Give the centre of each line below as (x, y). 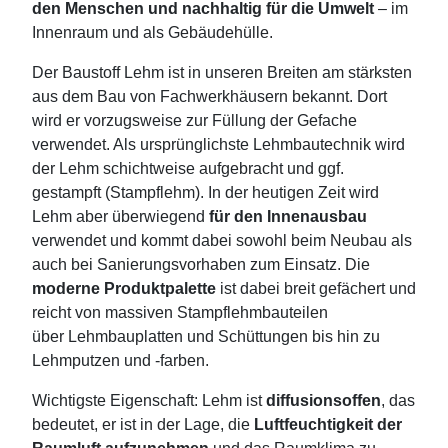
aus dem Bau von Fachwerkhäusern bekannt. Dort (209, 97)
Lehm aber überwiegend (120, 217)
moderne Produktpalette (124, 289)
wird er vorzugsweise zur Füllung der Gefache (194, 121)
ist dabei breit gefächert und (316, 289)
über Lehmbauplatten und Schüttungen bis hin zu (206, 337)
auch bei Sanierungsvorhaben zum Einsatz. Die (201, 265)
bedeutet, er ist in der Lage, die (143, 425)
